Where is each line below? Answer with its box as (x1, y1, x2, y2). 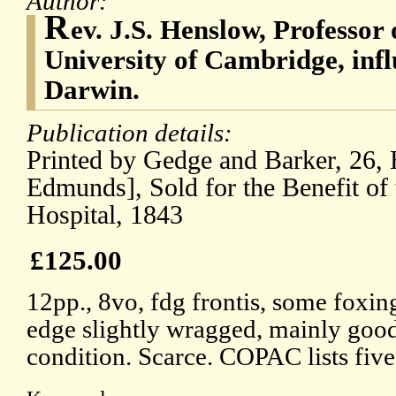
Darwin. (44, 74, 140, 106)
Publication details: (27, 118, 239, 148)
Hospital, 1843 (27, 200, 183, 231)
